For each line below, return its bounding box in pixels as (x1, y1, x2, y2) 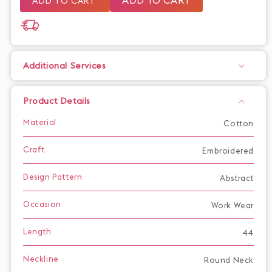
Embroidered (202, 145, 254, 155)
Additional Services (23, 59, 106, 71)
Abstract (220, 172, 254, 183)
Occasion (23, 199, 61, 209)
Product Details (23, 95, 90, 106)
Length (23, 226, 52, 236)
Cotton (223, 118, 254, 128)
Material (23, 117, 56, 127)
